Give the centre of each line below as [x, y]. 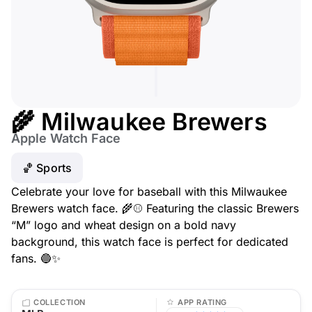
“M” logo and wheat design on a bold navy [124, 225]
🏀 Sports [47, 168]
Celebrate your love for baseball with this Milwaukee [149, 192]
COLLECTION [60, 302]
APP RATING [202, 302]
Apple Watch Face [66, 138]
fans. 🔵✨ [36, 258]
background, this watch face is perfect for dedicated [150, 242]
